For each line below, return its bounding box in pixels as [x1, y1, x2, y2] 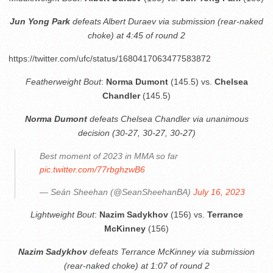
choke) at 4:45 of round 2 [88, 30, 185, 40]
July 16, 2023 [193, 187, 245, 197]
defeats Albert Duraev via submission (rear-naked [70, 16, 263, 26]
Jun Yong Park [10, 16, 70, 26]
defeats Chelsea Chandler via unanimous [87, 114, 249, 124]
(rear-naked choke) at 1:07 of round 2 [63, 261, 210, 271]
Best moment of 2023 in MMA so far [40, 151, 178, 161]
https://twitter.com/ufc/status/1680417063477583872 [9, 54, 211, 63]
